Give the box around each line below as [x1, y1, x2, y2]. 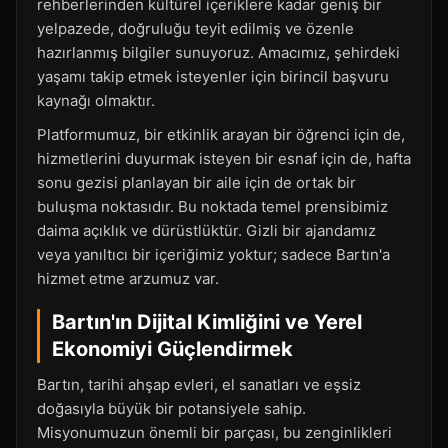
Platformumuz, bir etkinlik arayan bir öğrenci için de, [37, 125, 405, 144]
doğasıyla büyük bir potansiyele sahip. [37, 399, 306, 418]
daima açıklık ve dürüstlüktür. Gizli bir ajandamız [37, 221, 376, 240]
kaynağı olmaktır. [37, 91, 155, 110]
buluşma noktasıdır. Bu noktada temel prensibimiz [37, 197, 388, 216]
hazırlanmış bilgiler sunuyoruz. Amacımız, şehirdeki [37, 43, 400, 62]
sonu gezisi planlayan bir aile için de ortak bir [37, 173, 356, 192]
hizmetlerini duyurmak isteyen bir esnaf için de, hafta [37, 149, 411, 168]
